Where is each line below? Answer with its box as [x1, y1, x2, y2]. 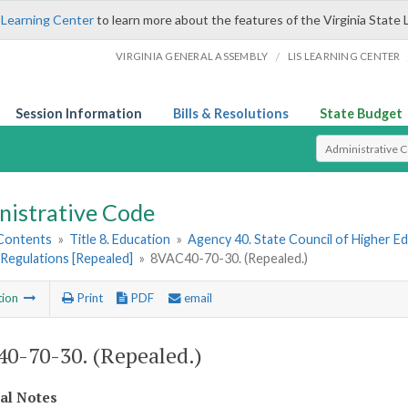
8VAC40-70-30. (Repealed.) [150, 250, 309, 267]
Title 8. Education [69, 231, 171, 248]
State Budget [320, 106, 403, 121]
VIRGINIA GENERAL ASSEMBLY [116, 50, 269, 62]
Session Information [15, 106, 142, 121]
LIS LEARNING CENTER [287, 50, 401, 62]
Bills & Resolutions [173, 106, 289, 121]
